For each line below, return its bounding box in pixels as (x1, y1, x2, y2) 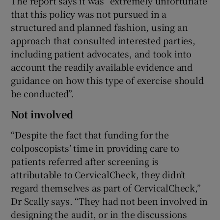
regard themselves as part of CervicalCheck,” (11, 181, 201, 194)
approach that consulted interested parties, (11, 33, 195, 47)
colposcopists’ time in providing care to (11, 141, 179, 154)
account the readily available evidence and (11, 60, 193, 73)
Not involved (11, 107, 74, 121)
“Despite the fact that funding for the (11, 128, 169, 141)
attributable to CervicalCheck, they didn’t (11, 167, 186, 181)
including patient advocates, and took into (11, 47, 192, 60)
